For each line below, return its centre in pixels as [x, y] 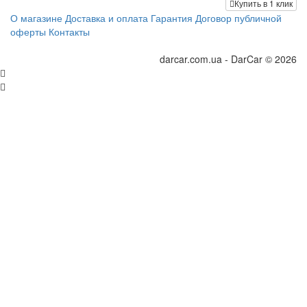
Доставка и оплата [107, 17]
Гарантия [172, 17]
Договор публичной [238, 17]
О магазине [36, 17]
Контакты [69, 31]
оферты [28, 31]
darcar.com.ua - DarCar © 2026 [228, 59]
